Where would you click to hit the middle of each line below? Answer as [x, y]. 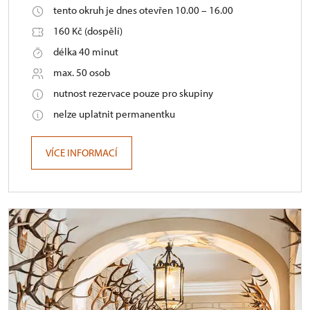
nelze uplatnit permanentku [114, 113]
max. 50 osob [82, 72]
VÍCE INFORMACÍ [82, 152]
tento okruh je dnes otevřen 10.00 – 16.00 [143, 10]
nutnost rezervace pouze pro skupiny [133, 93]
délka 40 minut [86, 51]
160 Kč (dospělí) [88, 30]
